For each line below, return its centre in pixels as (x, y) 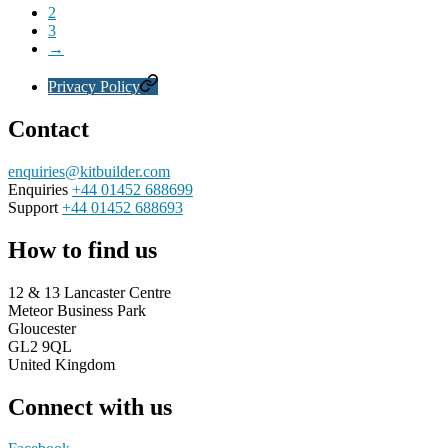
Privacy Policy (94, 86)
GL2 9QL (40, 346)
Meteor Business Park (77, 310)
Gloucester (42, 328)
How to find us (82, 249)
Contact (48, 128)
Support (35, 207)
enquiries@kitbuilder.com (89, 171)
